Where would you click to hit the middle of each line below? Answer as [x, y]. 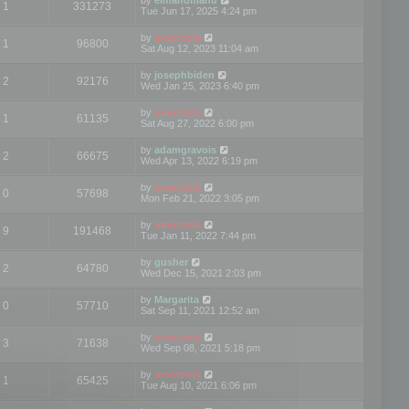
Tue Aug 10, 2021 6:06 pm [199, 385]
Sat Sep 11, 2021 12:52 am [200, 310]
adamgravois [185, 149]
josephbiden [184, 74]
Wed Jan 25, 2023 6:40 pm [200, 85]
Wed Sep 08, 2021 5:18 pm [200, 347]
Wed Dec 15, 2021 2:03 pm [201, 273]
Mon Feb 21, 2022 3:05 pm [200, 198]
